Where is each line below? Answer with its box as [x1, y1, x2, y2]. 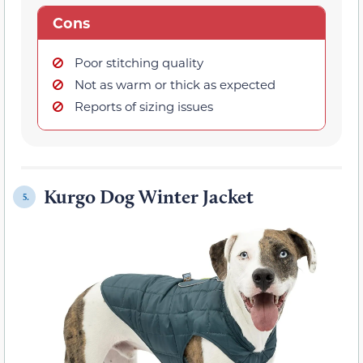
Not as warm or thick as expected [75, 76, 275, 93]
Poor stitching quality [75, 54, 203, 71]
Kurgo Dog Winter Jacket [44, 185, 254, 209]
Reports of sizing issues [75, 98, 213, 115]
